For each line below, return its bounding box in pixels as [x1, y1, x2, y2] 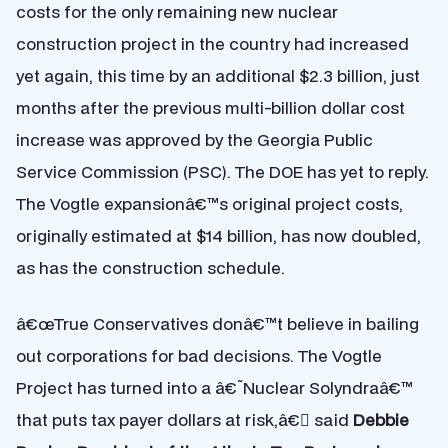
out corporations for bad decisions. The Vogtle [16, 344, 382, 367]
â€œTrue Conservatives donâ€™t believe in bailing [16, 312, 419, 335]
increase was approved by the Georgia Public [16, 128, 373, 151]
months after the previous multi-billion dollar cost [16, 96, 405, 119]
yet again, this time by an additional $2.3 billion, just [16, 64, 420, 87]
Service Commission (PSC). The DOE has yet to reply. [16, 160, 429, 183]
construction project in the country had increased [16, 32, 409, 55]
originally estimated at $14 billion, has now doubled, [16, 224, 421, 247]
